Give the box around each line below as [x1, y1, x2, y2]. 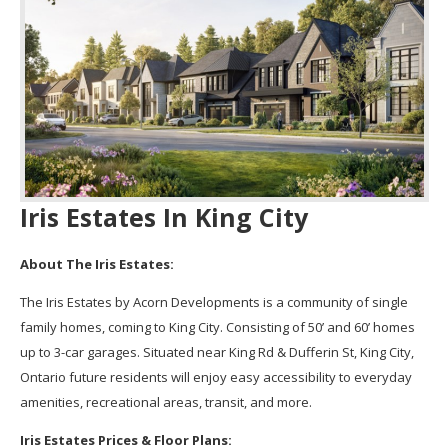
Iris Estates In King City [19, 200, 308, 235]
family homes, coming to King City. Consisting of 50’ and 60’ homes [19, 317, 415, 336]
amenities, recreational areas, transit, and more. [19, 392, 315, 411]
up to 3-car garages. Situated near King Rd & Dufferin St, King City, [19, 342, 414, 361]
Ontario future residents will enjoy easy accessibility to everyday [19, 367, 412, 386]
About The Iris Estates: [19, 254, 174, 273]
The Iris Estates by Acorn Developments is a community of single [19, 292, 408, 311]
